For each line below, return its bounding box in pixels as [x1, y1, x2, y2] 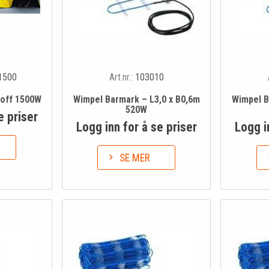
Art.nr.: [109, 71, 135, 83]
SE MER [119, 151, 151, 164]
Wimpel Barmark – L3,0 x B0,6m [73, 94, 200, 106]
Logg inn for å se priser [76, 119, 197, 135]
